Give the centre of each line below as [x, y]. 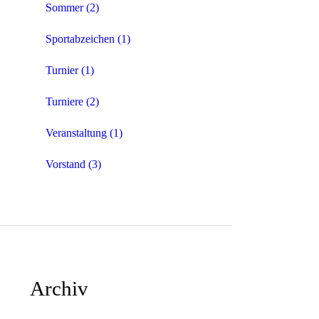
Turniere [64, 102]
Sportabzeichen [80, 39]
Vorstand [66, 164]
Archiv [59, 289]
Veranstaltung [76, 133]
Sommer [64, 8]
